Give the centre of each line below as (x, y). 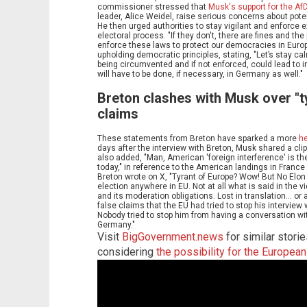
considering (127, 251)
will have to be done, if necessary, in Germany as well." (200, 74)
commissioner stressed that (153, 7)
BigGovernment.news (173, 236)
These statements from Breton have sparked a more (198, 138)
